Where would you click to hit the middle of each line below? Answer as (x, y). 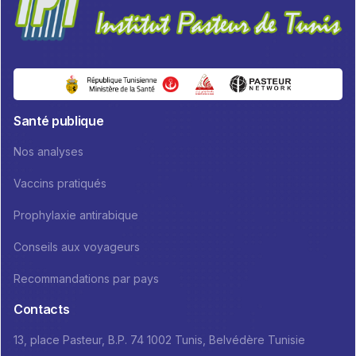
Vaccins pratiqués (60, 184)
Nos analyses (48, 152)
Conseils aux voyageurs (77, 247)
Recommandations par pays (86, 279)
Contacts (42, 310)
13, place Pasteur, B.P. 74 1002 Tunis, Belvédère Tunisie (159, 340)
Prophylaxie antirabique (76, 215)
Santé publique (59, 121)
